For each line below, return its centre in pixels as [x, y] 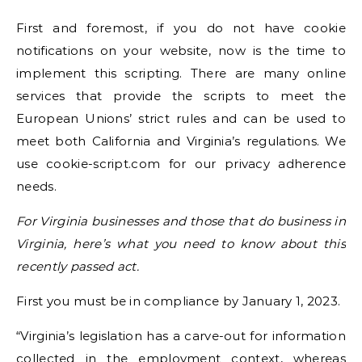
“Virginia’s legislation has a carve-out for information [181, 336]
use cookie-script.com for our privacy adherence [181, 164]
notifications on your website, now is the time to [181, 51]
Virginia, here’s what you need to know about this [181, 244]
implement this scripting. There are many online [181, 73]
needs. [36, 186]
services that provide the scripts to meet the [181, 96]
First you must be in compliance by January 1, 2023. [179, 301]
